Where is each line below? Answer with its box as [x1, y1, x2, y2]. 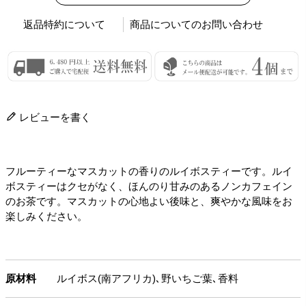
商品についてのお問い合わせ [130, 18, 264, 30]
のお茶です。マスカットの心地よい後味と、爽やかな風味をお [5, 195, 292, 208]
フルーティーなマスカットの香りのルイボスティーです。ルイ [5, 165, 292, 178]
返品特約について [23, 18, 105, 30]
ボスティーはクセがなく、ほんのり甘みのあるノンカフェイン [5, 180, 292, 193]
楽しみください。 [5, 210, 87, 223]
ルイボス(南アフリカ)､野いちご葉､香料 [57, 273, 238, 285]
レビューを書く [19, 111, 91, 124]
